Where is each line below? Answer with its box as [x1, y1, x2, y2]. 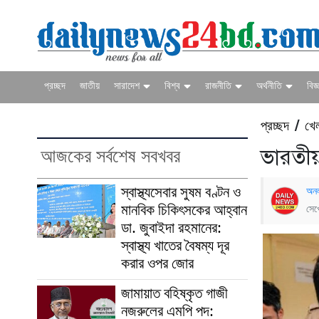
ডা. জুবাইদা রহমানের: [121, 214, 221, 243]
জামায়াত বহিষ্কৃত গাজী [121, 280, 228, 308]
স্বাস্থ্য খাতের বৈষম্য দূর [121, 232, 229, 261]
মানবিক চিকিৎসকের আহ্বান [121, 197, 247, 225]
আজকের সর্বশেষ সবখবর [41, 140, 180, 175]
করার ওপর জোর [121, 250, 194, 278]
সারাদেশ [114, 77, 140, 95]
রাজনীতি [205, 77, 231, 95]
